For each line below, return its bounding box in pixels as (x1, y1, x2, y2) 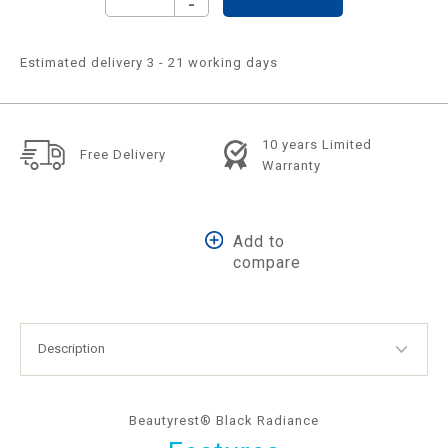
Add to (232, 231, 285, 251)
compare (232, 252, 301, 272)
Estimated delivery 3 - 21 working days (20, 54, 278, 70)
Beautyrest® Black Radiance (129, 412, 319, 428)
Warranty (261, 157, 321, 173)
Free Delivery (80, 147, 166, 163)
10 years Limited (261, 136, 372, 152)
